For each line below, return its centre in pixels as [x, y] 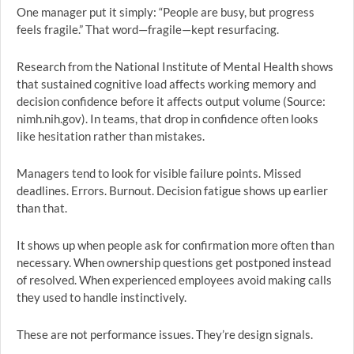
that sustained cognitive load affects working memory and [166, 84]
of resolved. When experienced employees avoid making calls [174, 280]
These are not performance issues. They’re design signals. [165, 334]
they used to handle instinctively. [102, 297]
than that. [42, 208]
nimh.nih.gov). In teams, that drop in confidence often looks [168, 119]
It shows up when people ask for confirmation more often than [175, 245]
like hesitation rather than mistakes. [111, 136]
